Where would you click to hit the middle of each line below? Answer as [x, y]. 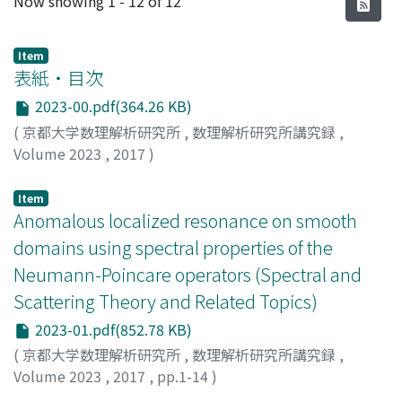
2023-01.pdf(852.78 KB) [112, 329]
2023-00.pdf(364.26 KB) [112, 106]
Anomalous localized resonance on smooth [185, 220]
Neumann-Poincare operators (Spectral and [188, 274]
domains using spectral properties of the [173, 247]
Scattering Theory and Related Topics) [166, 301]
